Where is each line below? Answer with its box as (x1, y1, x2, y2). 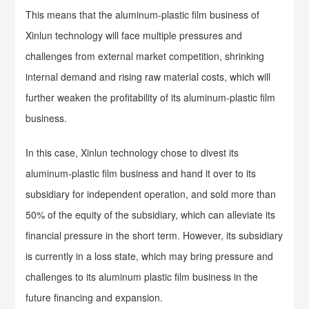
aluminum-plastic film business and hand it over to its (26, 166, 257, 180)
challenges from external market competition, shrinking (26, 49, 265, 63)
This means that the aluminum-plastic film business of (26, 8, 260, 21)
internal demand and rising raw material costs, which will (26, 70, 271, 83)
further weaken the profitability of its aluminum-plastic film (26, 90, 276, 104)
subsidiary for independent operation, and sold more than (26, 187, 277, 201)
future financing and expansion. (26, 290, 163, 304)
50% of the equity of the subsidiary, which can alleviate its (26, 208, 276, 221)
